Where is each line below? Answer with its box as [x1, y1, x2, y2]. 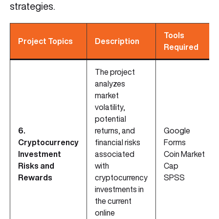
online [95, 209, 115, 217]
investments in [95, 185, 144, 194]
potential [95, 115, 126, 123]
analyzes [95, 80, 125, 88]
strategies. [10, 1, 55, 12]
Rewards [18, 174, 52, 182]
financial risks [95, 138, 140, 147]
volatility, [95, 103, 125, 111]
